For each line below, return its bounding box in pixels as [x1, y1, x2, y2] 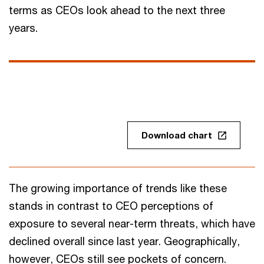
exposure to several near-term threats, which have [9, 217, 255, 230]
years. [9, 21, 38, 34]
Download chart [141, 130, 212, 140]
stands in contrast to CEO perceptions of [9, 199, 213, 212]
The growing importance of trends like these [9, 181, 227, 194]
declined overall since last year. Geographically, [9, 235, 240, 247]
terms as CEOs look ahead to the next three [9, 4, 225, 16]
